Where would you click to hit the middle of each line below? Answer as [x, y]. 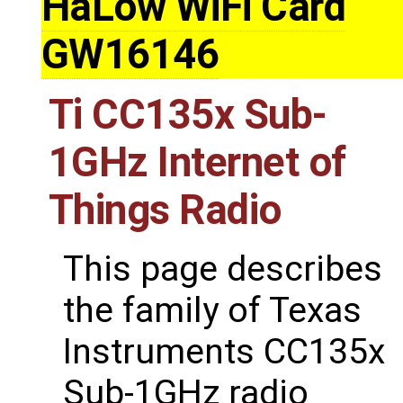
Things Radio [165, 210]
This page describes [223, 269]
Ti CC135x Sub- [188, 115]
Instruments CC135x [224, 352]
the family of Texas [212, 311]
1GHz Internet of [197, 163]
